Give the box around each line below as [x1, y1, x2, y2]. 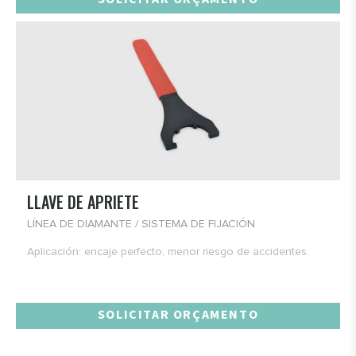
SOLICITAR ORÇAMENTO [97, 305, 259, 323]
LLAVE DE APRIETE [27, 190, 139, 215]
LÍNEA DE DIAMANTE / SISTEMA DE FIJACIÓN [27, 219, 255, 230]
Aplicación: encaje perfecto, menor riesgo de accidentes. [27, 246, 309, 258]
